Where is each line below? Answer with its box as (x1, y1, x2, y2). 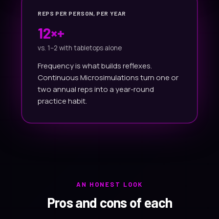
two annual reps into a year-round (38, 84, 154, 94)
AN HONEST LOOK (76, 180, 143, 188)
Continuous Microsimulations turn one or (38, 72, 178, 83)
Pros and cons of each (46, 194, 173, 211)
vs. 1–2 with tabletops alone (38, 43, 122, 52)
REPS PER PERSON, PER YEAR (38, 9, 126, 17)
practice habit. (38, 95, 87, 106)
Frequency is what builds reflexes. (38, 60, 152, 71)
